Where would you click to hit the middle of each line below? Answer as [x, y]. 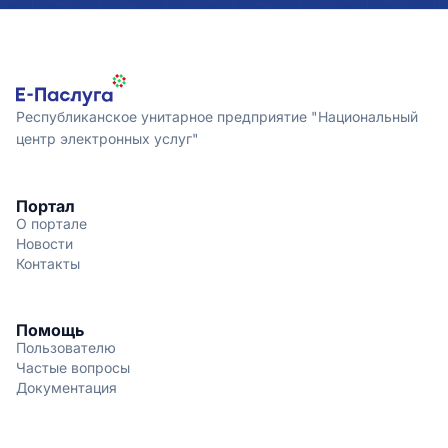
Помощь [50, 330]
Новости [44, 243]
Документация [66, 387]
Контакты [48, 263]
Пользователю [66, 347]
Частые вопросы [73, 367]
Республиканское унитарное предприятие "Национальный [217, 116]
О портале [51, 223]
